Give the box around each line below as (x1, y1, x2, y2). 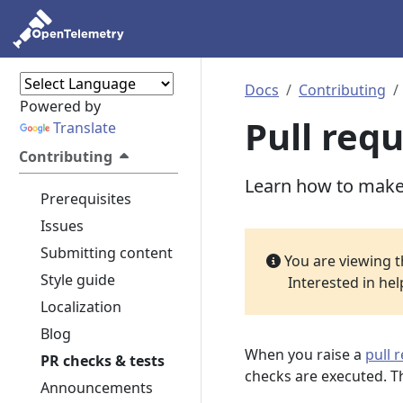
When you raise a (245, 345, 365, 364)
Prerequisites (40, 189, 131, 209)
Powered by (19, 96, 101, 116)
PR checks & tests (40, 351, 165, 371)
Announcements (40, 378, 153, 398)
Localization (40, 297, 121, 317)
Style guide (40, 270, 115, 290)
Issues (40, 216, 84, 236)
